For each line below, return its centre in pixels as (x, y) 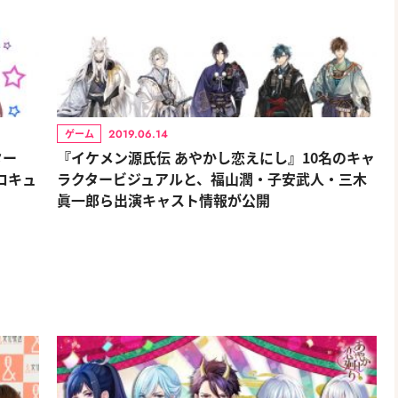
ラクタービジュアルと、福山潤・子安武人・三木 (212, 179)
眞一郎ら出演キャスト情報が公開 (163, 200)
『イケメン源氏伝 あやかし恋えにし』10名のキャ (216, 157)
